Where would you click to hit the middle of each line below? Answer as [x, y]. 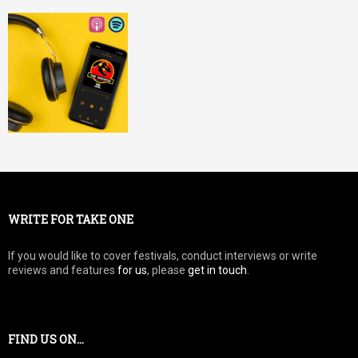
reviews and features [63, 270]
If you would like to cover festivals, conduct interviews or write [163, 255]
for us [132, 270]
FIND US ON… [46, 339]
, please [167, 270]
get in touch [217, 270]
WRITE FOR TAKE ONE [71, 219]
